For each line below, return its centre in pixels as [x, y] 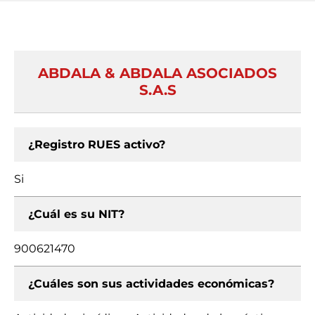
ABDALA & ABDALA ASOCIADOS [157, 73]
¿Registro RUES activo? [97, 144]
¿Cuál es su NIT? [76, 214]
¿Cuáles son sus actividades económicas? [151, 284]
